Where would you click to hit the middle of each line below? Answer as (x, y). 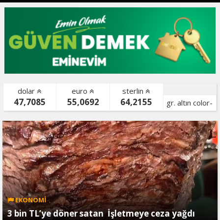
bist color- (30, 120)
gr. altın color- (190, 102)
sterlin (134, 91)
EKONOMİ (30, 200)
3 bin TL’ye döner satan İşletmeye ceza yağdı (101, 213)
